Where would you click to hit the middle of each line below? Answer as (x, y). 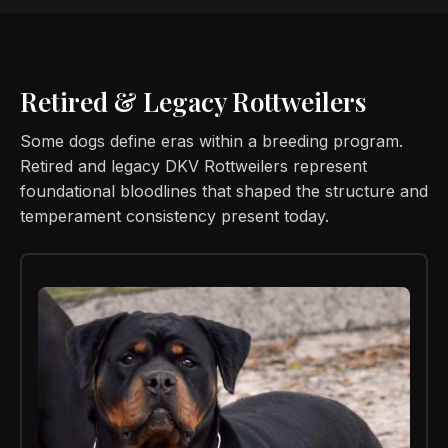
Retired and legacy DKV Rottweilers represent (193, 166)
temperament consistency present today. (174, 216)
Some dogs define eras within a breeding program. (211, 141)
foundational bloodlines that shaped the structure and (224, 191)
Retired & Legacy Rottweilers (193, 101)
